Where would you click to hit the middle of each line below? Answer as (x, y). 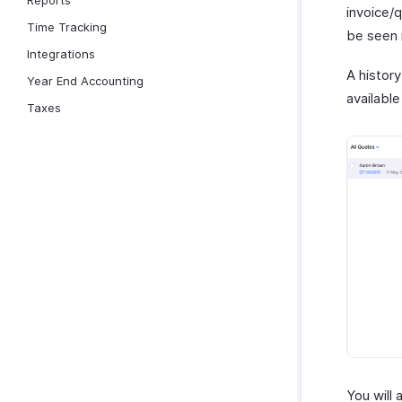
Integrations (61, 54)
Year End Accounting (85, 81)
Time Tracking (67, 27)
